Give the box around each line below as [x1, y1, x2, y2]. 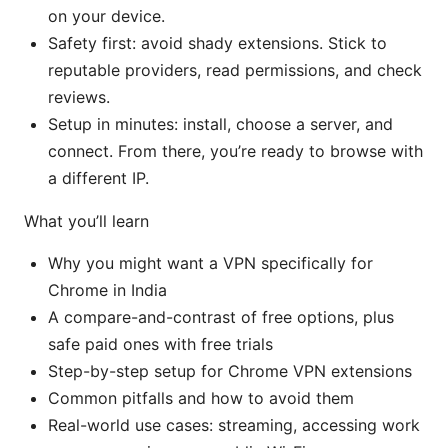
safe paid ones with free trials [48, 333, 273, 354]
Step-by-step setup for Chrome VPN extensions [48, 360, 412, 381]
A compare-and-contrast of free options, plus [48, 306, 394, 327]
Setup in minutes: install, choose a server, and [48, 113, 393, 134]
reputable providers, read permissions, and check [48, 59, 422, 80]
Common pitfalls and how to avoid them [48, 387, 354, 408]
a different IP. [48, 167, 149, 188]
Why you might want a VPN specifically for [48, 252, 373, 273]
